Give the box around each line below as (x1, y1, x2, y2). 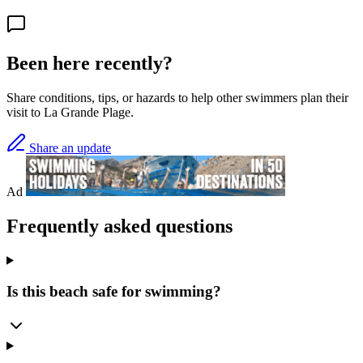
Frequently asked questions (6, 215, 233, 237)
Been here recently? (6, 53, 173, 75)
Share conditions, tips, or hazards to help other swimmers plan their (6, 90, 348, 105)
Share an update (26, 140, 111, 155)
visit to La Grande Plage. (6, 105, 134, 119)
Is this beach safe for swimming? (6, 283, 221, 301)
